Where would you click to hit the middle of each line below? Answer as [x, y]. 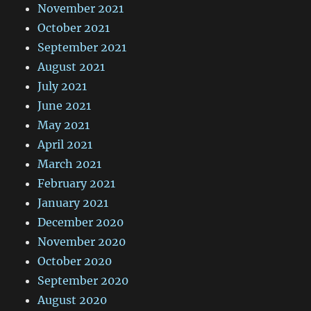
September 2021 [82, 48]
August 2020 [73, 300]
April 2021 [65, 145]
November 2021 [81, 9]
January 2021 [73, 203]
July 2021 [62, 86]
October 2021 [74, 28]
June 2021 [65, 106]
